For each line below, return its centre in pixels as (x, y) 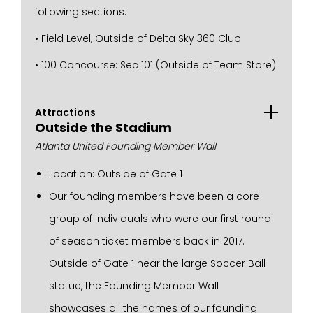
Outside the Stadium (103, 128)
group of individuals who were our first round (160, 219)
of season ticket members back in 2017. (147, 241)
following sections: (81, 12)
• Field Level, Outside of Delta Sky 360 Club (138, 38)
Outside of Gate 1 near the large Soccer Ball (157, 263)
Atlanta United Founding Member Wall (125, 146)
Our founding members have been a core (154, 196)
